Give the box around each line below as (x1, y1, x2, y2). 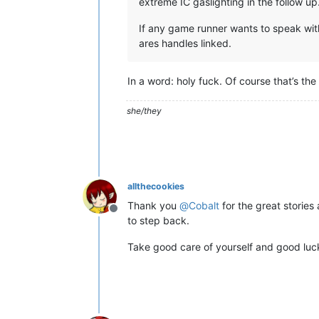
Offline (113, 208, 148, 223)
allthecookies (127, 180, 184, 192)
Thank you (127, 199, 179, 211)
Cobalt (189, 199, 219, 211)
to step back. (127, 214, 189, 226)
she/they (127, 105, 162, 116)
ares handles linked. (139, 36, 231, 49)
